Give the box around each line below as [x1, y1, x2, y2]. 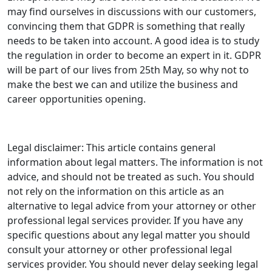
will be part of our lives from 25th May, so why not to [7, 63, 249, 77]
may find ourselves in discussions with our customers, [7, 5, 256, 19]
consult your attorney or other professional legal [7, 243, 232, 257]
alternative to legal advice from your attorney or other [7, 199, 256, 213]
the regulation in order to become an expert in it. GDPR [7, 49, 261, 63]
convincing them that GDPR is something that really [7, 19, 245, 33]
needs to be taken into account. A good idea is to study [7, 34, 259, 48]
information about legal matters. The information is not [7, 155, 263, 169]
